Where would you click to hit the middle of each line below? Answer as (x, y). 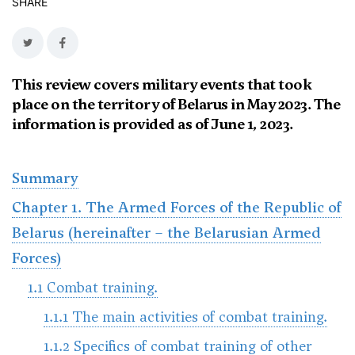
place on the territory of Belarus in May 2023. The (176, 104)
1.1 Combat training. (93, 287)
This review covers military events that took (162, 84)
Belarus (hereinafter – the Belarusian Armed (166, 233)
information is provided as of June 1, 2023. (153, 124)
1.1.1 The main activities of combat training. (185, 317)
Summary (45, 178)
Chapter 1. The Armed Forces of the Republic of (177, 207)
